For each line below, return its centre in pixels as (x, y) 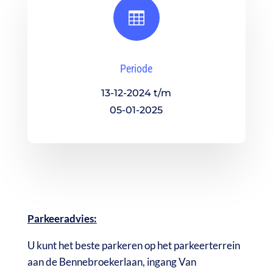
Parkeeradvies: (62, 219)
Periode (136, 69)
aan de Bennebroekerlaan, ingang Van (112, 262)
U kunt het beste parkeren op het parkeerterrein (133, 246)
